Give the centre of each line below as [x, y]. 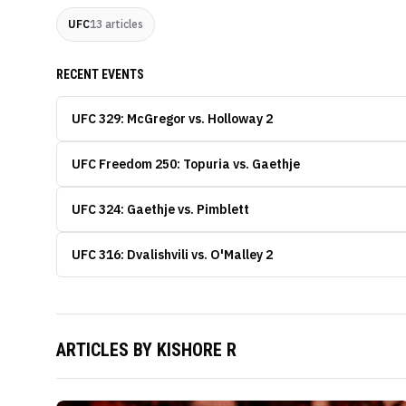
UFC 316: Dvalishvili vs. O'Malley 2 [172, 255]
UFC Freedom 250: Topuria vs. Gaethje [186, 164]
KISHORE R [197, 350]
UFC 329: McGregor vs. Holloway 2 [172, 119]
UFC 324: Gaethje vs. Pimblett [160, 209]
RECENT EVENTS [100, 74]
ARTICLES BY [106, 350]
